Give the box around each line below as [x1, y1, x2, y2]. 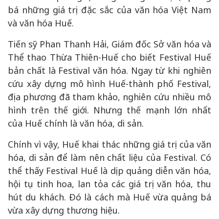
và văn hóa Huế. [8, 17, 74, 29]
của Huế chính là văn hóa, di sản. [8, 117, 144, 129]
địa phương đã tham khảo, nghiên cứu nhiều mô [8, 91, 211, 103]
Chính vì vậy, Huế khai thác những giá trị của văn [8, 138, 211, 150]
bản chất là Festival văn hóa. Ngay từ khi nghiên [8, 65, 211, 76]
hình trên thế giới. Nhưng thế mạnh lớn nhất [8, 104, 211, 116]
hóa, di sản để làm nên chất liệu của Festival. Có [8, 152, 211, 163]
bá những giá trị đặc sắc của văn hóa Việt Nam [8, 4, 211, 16]
